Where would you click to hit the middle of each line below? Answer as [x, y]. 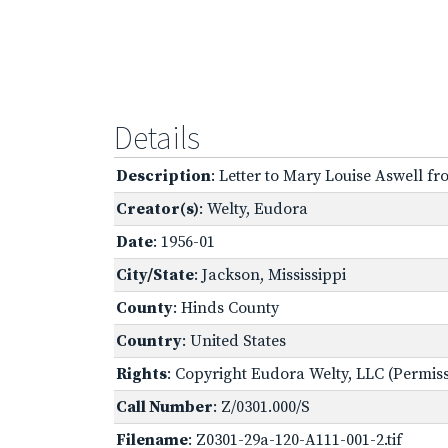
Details [157, 137]
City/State [155, 274]
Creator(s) [157, 208]
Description [163, 175]
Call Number [164, 406]
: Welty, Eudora [253, 208]
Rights [141, 373]
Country [149, 340]
